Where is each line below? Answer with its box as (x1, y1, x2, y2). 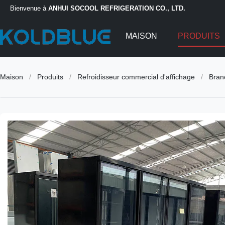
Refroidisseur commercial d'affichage (77, 73, 195, 81)
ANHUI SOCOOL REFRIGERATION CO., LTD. (48, 4, 185, 12)
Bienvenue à (10, 4, 48, 12)
